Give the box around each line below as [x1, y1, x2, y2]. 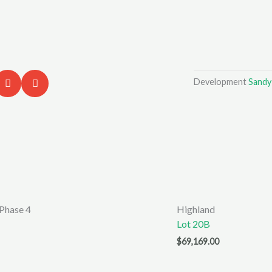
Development [193, 76, 246, 87]
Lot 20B [176, 218, 210, 230]
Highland [176, 203, 215, 216]
